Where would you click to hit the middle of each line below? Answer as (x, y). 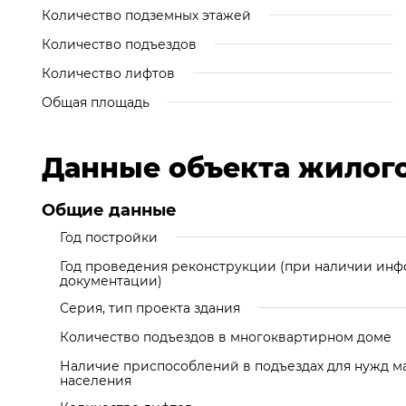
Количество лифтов (108, 73)
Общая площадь (96, 102)
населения (96, 381)
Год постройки (109, 237)
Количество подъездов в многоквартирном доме (226, 337)
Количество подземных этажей (146, 15)
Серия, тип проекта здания (150, 308)
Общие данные (109, 210)
